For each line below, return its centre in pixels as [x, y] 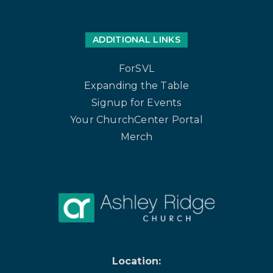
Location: [136, 261]
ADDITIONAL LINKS [136, 40]
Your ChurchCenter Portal [136, 120]
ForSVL [136, 69]
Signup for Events [136, 103]
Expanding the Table [136, 86]
